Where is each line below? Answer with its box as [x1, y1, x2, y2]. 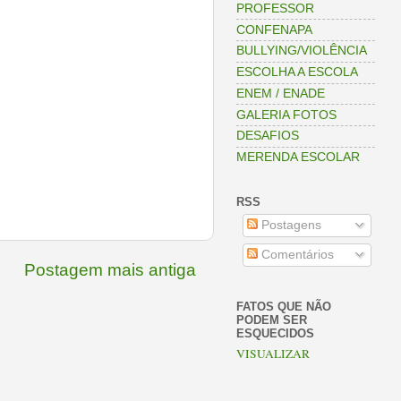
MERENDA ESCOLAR [236, 150, 360, 165]
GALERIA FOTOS [236, 107, 337, 122]
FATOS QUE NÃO [236, 299, 331, 313]
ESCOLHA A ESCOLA [236, 65, 358, 80]
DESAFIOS [236, 129, 299, 143]
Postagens [257, 218, 321, 233]
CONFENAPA [236, 22, 312, 37]
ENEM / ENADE [236, 86, 325, 100]
